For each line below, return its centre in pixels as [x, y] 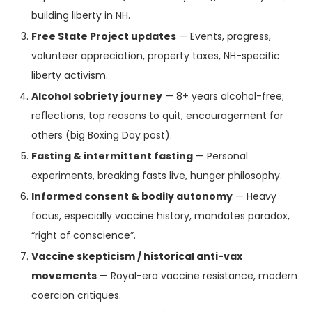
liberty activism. [70, 76]
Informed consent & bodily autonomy [132, 197]
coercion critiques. [76, 296]
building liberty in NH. [81, 16]
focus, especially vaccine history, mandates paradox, [161, 216]
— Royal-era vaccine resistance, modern [197, 276]
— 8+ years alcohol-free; [223, 96]
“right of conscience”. [84, 236]
